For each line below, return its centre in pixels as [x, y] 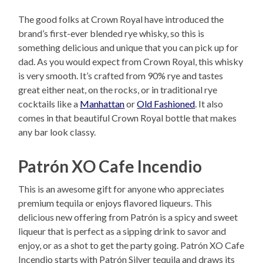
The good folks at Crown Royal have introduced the [121, 19]
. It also [209, 103]
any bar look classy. [57, 131]
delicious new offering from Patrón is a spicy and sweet [128, 217]
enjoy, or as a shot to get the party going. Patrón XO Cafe [131, 245]
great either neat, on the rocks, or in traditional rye [118, 89]
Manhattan [102, 103]
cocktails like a [49, 103]
